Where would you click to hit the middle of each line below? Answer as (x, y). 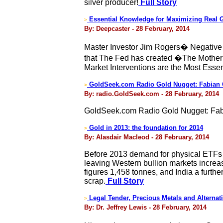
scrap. (95, 181)
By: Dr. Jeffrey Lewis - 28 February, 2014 (145, 207)
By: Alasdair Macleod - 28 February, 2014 (147, 137)
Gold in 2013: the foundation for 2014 (145, 128)
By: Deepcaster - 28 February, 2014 (137, 29)
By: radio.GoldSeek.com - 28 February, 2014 (152, 94)
